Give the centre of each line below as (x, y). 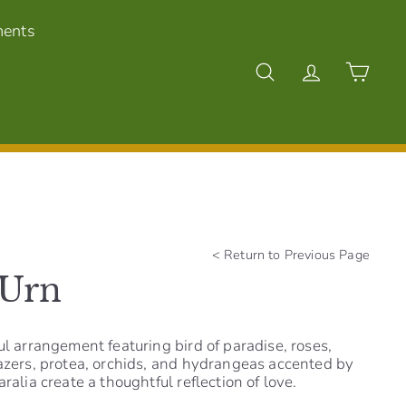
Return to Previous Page (297, 254)
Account (343, 80)
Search (277, 80)
